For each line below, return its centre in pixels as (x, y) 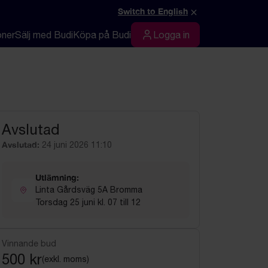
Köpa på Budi (102, 35)
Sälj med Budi (44, 35)
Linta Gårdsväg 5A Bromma (89, 190)
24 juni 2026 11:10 (77, 145)
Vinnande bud (29, 243)
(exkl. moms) (66, 259)
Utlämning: (57, 177)
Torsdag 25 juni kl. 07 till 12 (88, 202)
